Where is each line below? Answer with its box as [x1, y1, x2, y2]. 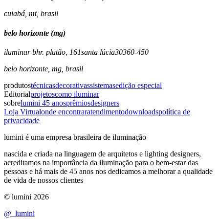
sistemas [90, 81, 115, 89]
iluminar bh [4, 47, 40, 56]
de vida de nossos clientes [4, 175, 83, 184]
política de [158, 107, 190, 116]
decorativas [55, 81, 90, 89]
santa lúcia [81, 47, 115, 56]
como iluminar [55, 89, 99, 98]
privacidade [4, 116, 40, 125]
